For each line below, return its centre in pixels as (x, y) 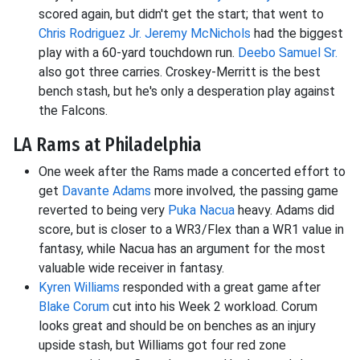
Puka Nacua (201, 211)
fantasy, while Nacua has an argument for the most (182, 249)
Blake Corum (74, 307)
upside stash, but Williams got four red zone (162, 346)
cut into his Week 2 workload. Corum (213, 307)
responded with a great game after (220, 288)
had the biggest (297, 34)
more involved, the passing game (245, 191)
